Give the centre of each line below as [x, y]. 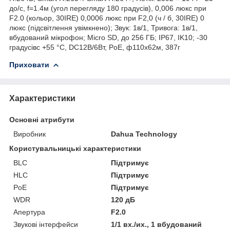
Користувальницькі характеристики [75, 148]
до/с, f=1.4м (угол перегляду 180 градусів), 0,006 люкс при [108, 8]
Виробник [30, 134]
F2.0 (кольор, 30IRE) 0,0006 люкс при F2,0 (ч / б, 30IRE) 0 [107, 18]
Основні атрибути [42, 119]
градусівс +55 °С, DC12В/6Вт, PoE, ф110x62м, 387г [95, 47]
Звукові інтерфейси [46, 224]
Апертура [29, 212]
